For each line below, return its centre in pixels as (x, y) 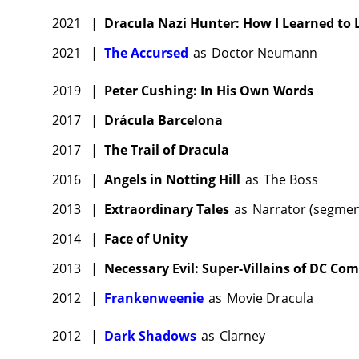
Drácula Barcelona (163, 121)
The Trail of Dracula (167, 150)
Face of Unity (146, 239)
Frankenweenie (154, 298)
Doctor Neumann (264, 53)
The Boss (291, 180)
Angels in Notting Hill (172, 180)
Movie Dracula (270, 298)
